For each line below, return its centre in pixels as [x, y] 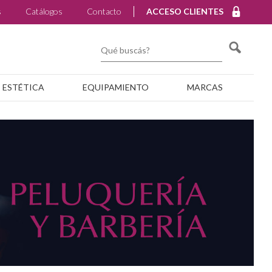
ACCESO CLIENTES [185, 11]
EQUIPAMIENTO [116, 87]
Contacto [104, 11]
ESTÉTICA [23, 87]
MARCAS [205, 87]
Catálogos [44, 11]
